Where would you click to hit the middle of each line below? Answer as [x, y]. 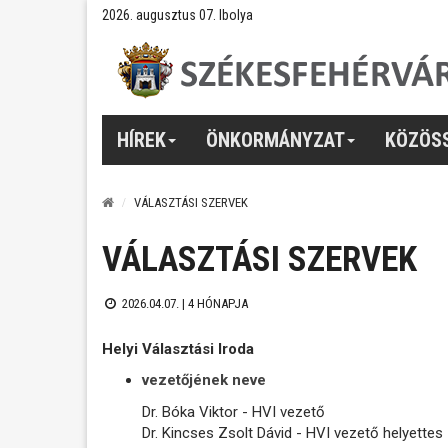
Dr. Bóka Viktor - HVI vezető [233, 411]
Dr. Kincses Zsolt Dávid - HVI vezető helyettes [292, 432]
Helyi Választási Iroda [178, 348]
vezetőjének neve [204, 380]
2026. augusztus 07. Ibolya [177, 15]
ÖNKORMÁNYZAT [275, 139]
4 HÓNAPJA [217, 303]
